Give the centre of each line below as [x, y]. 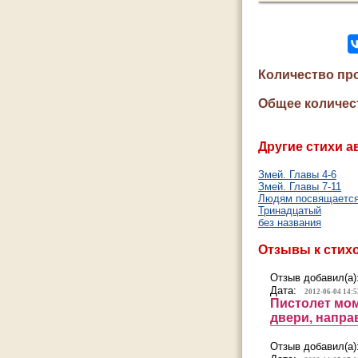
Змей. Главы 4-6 [297, 175]
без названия [290, 223]
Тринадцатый [290, 211]
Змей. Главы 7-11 [300, 187]
